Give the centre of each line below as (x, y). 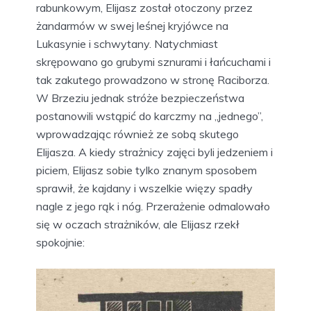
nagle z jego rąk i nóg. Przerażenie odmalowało (153, 207)
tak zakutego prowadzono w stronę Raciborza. (153, 80)
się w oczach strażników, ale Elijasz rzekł (138, 225)
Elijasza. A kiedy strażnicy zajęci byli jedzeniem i (154, 152)
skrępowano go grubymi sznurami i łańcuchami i (153, 62)
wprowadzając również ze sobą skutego (137, 134)
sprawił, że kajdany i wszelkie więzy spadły (144, 188)
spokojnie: (60, 243)
